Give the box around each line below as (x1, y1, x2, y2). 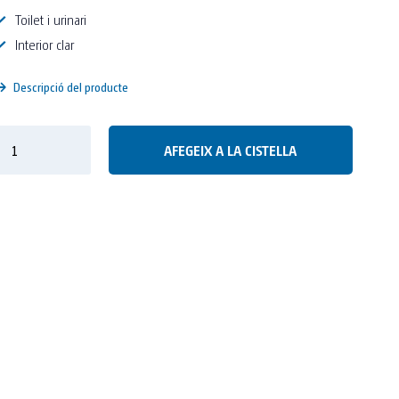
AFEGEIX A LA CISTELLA (164, 141, 297, 159)
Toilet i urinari (14, 10, 86, 28)
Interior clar (14, 35, 74, 53)
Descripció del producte (10, 78, 128, 94)
